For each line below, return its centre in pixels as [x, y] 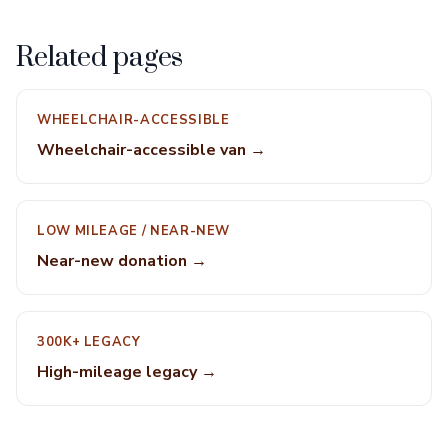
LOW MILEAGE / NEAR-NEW [134, 231]
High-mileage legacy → [127, 372]
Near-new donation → [122, 261]
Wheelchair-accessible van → [151, 150]
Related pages [100, 58]
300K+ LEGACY [89, 342]
